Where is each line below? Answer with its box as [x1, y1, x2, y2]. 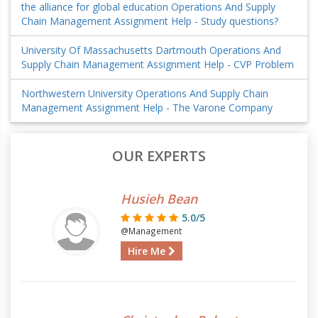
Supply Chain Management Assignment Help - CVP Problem [21, 57, 294, 71]
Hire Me [128, 244, 168, 258]
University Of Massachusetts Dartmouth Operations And [21, 43, 281, 57]
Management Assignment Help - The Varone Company [21, 101, 273, 114]
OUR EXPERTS [112, 146, 206, 165]
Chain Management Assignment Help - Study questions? [21, 14, 278, 28]
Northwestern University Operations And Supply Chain [21, 87, 268, 100]
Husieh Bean [121, 190, 197, 207]
